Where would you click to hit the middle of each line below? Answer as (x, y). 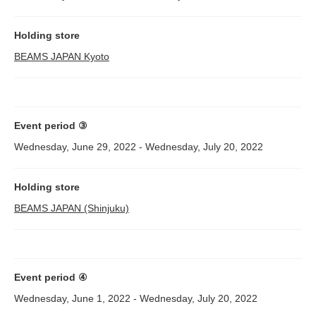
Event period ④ (51, 278)
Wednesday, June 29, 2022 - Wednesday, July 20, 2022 (139, 147)
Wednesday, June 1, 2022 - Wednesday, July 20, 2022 (136, 299)
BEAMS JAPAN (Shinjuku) (72, 208)
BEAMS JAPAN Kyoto (62, 57)
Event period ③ (51, 126)
